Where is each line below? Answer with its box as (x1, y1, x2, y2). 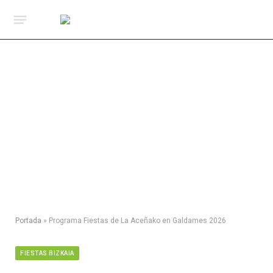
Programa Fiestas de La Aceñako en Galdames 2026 (49, 216, 226, 225)
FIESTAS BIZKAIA (20, 250, 74, 257)
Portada (15, 216, 41, 225)
